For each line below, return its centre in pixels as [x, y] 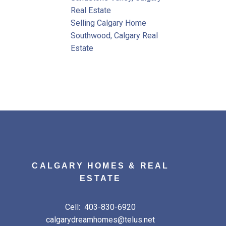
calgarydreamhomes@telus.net [101, 220]
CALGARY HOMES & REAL [101, 166]
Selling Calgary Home [109, 23]
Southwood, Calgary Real [115, 35]
